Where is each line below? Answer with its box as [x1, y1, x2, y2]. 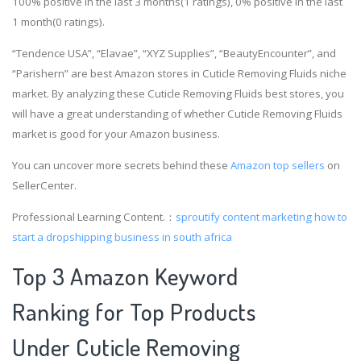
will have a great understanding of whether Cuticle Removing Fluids [12, 106, 342, 121]
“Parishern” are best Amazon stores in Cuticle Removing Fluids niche [12, 65, 346, 81]
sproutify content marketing [176, 210, 312, 225]
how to [314, 210, 347, 225]
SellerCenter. [12, 177, 77, 193]
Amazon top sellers [230, 157, 325, 172]
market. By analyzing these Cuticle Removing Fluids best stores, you [12, 85, 344, 101]
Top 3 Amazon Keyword [12, 261, 238, 292]
